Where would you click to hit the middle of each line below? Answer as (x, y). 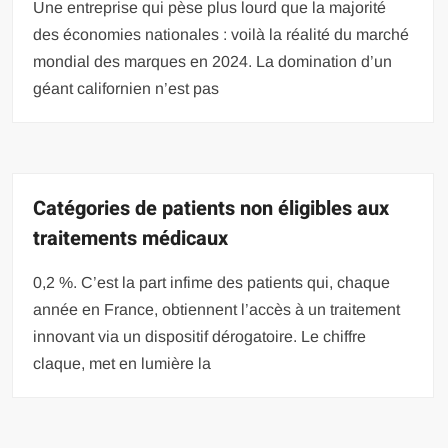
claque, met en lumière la (122, 363)
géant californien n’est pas (126, 88)
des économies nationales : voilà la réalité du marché (221, 34)
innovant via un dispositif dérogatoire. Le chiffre (200, 336)
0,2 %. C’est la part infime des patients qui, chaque (212, 282)
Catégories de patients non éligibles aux (211, 208)
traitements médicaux (131, 238)
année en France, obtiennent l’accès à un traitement (217, 309)
